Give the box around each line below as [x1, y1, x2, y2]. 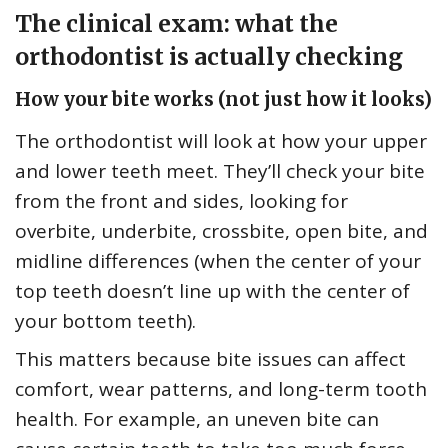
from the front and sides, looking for [15, 188, 348, 215]
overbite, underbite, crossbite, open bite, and [15, 218, 428, 245]
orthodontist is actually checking [15, 42, 403, 72]
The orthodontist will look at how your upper [15, 128, 427, 155]
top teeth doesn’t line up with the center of [15, 278, 410, 305]
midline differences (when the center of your [15, 248, 421, 275]
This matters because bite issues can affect [15, 346, 406, 373]
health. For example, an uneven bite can [15, 406, 379, 433]
